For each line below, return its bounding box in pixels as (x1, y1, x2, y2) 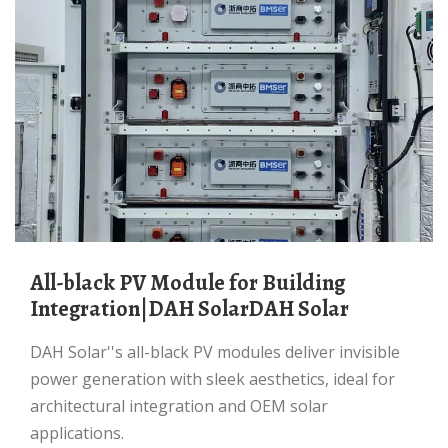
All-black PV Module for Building (30, 268, 44, 298)
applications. (30, 422, 124, 444)
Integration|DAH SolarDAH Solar (30, 294, 349, 324)
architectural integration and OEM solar (30, 395, 328, 417)
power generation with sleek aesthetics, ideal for (30, 368, 395, 390)
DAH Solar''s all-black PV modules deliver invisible (30, 341, 42, 363)
